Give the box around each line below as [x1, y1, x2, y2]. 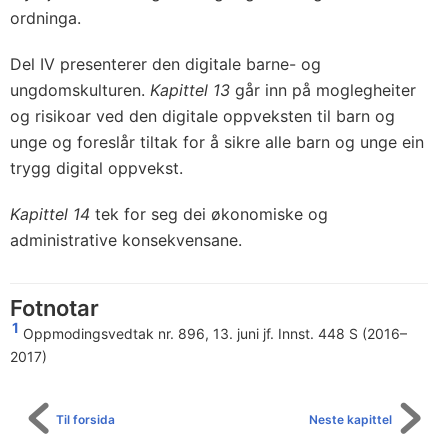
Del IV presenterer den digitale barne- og [10, 54, 321, 75]
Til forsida [56, 412, 115, 428]
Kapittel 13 [150, 80, 230, 101]
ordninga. [10, 8, 81, 29]
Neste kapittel [309, 412, 392, 428]
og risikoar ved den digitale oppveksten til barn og [10, 106, 395, 127]
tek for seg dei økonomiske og [90, 204, 328, 225]
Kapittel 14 [10, 204, 90, 225]
